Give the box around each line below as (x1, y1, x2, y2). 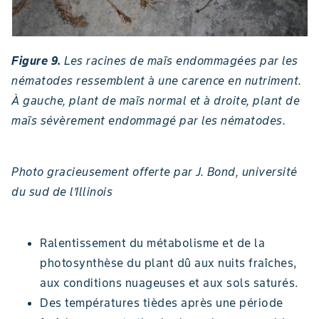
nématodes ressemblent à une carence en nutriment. (11, 73, 302, 88)
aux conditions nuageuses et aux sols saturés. (40, 275, 298, 290)
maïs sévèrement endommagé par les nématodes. (11, 113, 286, 127)
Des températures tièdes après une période (40, 295, 283, 310)
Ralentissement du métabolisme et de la (40, 235, 265, 250)
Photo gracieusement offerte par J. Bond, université (11, 164, 298, 179)
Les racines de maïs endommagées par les (64, 53, 298, 68)
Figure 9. (11, 53, 64, 68)
